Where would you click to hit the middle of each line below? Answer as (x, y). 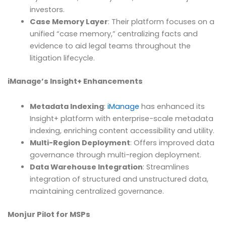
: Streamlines (166, 167)
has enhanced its (172, 106)
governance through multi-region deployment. (115, 155)
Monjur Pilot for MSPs (49, 214)
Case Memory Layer (69, 22)
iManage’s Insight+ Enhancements (75, 81)
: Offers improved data (172, 143)
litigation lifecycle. (62, 58)
